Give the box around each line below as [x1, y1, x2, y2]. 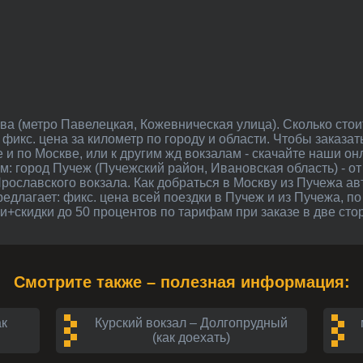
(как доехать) [152, 330, 231, 344]
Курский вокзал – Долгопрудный [95, 315, 288, 330]
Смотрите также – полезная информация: [24, 272, 350, 291]
